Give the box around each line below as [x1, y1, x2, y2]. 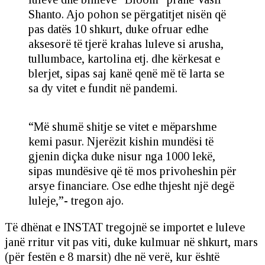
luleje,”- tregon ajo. [28, 194, 124, 208]
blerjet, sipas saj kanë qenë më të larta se [28, 67, 224, 80]
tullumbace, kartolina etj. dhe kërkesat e [28, 52, 220, 66]
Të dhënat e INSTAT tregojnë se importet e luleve [5, 221, 245, 234]
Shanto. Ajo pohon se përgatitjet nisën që [28, 8, 226, 21]
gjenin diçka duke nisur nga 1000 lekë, [28, 150, 215, 163]
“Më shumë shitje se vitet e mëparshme [28, 120, 216, 134]
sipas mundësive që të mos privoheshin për [28, 164, 237, 178]
